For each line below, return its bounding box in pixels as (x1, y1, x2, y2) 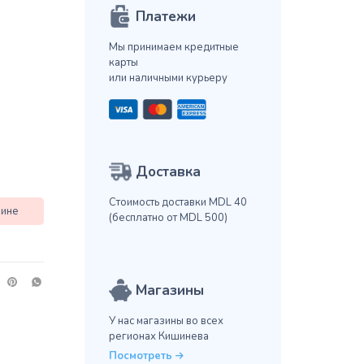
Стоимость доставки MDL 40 (108, 195, 247, 210)
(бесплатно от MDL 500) (108, 210, 227, 226)
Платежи (135, 7, 196, 27)
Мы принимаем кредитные (108, 40, 239, 55)
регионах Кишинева (108, 329, 209, 344)
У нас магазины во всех (108, 314, 223, 329)
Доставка (135, 162, 201, 182)
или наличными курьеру (108, 71, 227, 86)
